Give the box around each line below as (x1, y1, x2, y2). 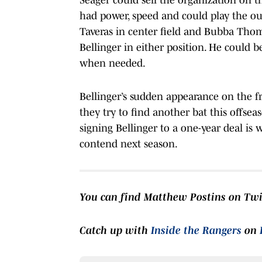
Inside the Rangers (151, 224, 242, 236)
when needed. (80, 57, 146, 69)
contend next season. (80, 137, 178, 150)
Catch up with (80, 224, 151, 236)
